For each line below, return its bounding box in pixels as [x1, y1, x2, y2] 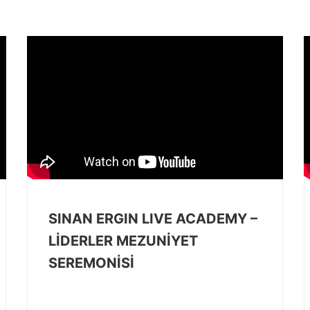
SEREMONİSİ [48, 255, 134, 271]
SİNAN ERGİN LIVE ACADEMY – [48, 210, 257, 227]
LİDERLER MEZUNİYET [48, 232, 198, 249]
